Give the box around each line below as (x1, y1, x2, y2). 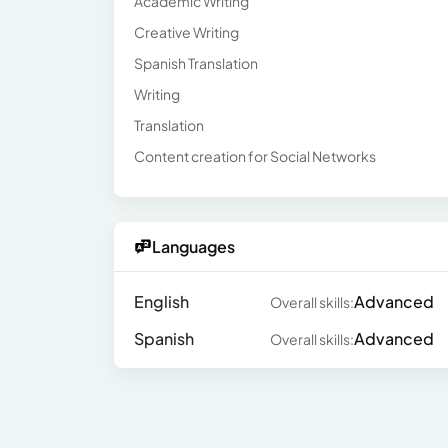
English (134, 291, 189, 312)
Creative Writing (134, 23, 239, 41)
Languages (152, 236, 235, 257)
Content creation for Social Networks (134, 147, 376, 165)
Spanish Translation (134, 54, 258, 72)
